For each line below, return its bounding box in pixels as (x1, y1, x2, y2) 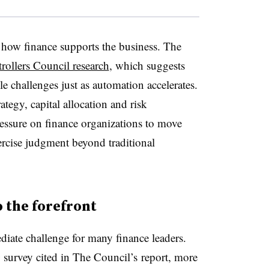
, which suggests (109, 57, 185, 73)
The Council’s (72, 249, 138, 264)
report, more (137, 249, 198, 264)
